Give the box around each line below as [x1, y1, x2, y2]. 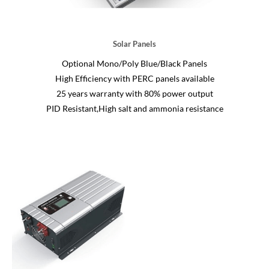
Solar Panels [113, 39, 156, 49]
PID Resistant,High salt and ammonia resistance [46, 103, 223, 114]
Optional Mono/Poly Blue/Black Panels [62, 58, 207, 69]
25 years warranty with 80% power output [56, 88, 213, 99]
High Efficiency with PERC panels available [55, 73, 214, 84]
